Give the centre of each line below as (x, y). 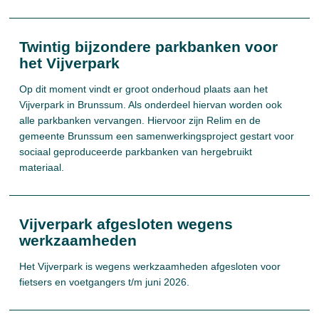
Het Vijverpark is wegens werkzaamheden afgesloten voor (150, 266)
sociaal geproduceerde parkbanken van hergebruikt (136, 152)
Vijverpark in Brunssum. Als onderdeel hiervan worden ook (151, 105)
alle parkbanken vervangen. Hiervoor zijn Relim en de (140, 120)
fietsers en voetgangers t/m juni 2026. (105, 282)
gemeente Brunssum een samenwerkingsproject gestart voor (157, 136)
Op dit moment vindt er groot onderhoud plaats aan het (144, 89)
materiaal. (42, 167)
